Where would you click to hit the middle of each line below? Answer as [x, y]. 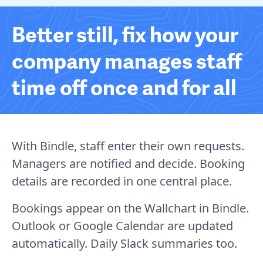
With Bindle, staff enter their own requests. [128, 146]
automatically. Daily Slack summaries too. [124, 243]
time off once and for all [124, 86]
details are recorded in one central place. [122, 181]
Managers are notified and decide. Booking [128, 163]
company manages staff [127, 60]
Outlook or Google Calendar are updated [122, 225]
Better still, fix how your [125, 33]
